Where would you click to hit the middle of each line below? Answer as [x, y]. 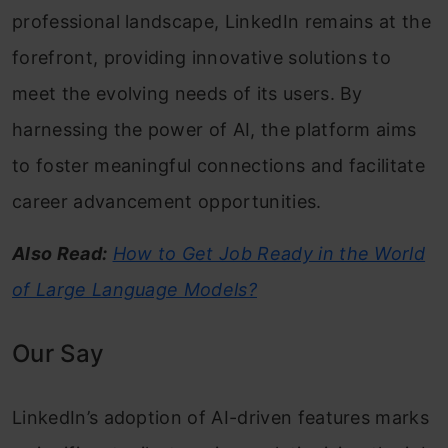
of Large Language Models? [135, 290]
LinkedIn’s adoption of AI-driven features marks [221, 418]
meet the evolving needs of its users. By [187, 94]
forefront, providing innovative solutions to [202, 58]
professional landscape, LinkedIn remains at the [222, 22]
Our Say [58, 354]
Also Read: [60, 254]
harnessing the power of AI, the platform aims [214, 130]
